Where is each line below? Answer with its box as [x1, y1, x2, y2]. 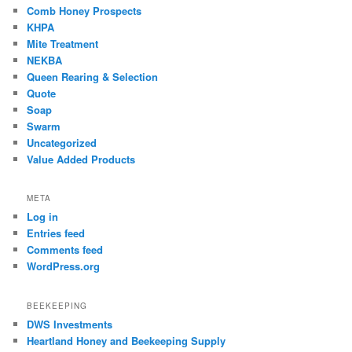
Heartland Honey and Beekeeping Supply [27, 332, 226, 348]
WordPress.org [27, 258, 101, 274]
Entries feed [27, 225, 86, 241]
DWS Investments [27, 316, 113, 332]
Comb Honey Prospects [27, 2, 142, 18]
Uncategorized [27, 134, 97, 150]
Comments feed [27, 242, 104, 258]
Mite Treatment [27, 35, 99, 51]
